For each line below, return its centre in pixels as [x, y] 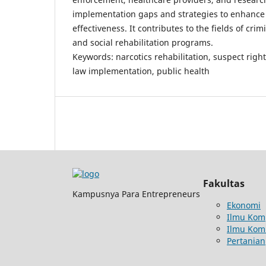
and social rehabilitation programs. [143, 42]
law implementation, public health [141, 71]
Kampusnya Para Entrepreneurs [136, 194]
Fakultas [224, 184]
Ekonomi [244, 205]
